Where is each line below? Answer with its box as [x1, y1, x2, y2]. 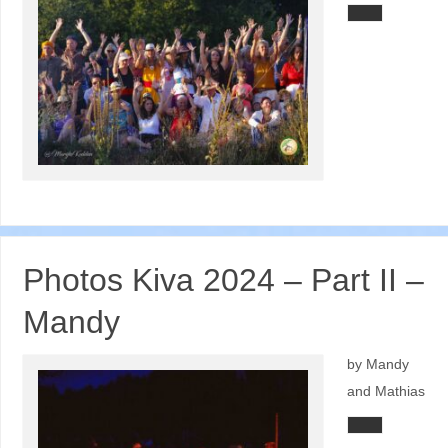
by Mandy [346, 355, 409, 372]
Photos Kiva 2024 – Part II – [22, 261, 424, 298]
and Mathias [346, 382, 425, 399]
